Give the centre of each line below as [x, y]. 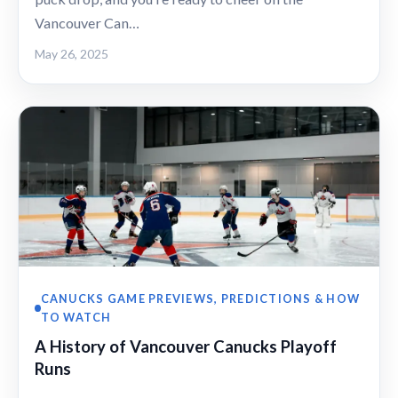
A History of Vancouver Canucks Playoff [186, 346]
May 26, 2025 [72, 53]
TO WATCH [76, 317]
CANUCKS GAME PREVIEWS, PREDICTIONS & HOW [200, 298]
